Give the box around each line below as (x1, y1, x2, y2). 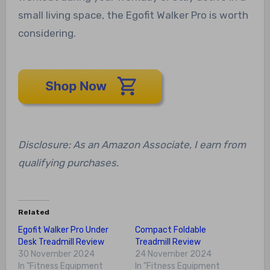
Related (17, 208, 49, 217)
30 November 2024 (17, 249, 95, 260)
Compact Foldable (135, 225, 206, 236)
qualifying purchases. (17, 157, 119, 169)
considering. (17, 27, 76, 40)
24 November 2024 (135, 249, 212, 260)
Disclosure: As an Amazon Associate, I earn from (17, 139, 246, 151)
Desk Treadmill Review (17, 237, 104, 248)
